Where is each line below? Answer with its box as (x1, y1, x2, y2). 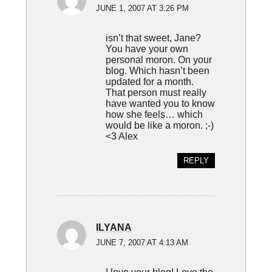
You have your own (105, 43, 188, 55)
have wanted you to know (105, 98, 215, 109)
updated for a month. (105, 76, 194, 87)
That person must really (105, 87, 206, 98)
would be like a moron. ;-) (105, 120, 214, 131)
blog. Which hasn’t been (105, 65, 209, 76)
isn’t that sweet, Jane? (105, 32, 201, 44)
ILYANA (95, 222, 132, 233)
